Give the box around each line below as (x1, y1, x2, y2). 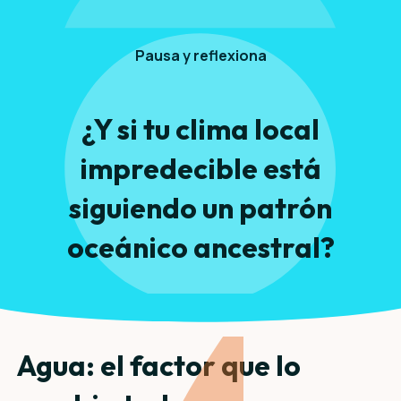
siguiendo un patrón (69, 190, 332, 226)
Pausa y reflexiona (134, 46, 267, 66)
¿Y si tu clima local (81, 111, 320, 148)
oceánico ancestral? (66, 229, 335, 266)
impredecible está (80, 150, 321, 187)
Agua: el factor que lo (16, 347, 301, 384)
